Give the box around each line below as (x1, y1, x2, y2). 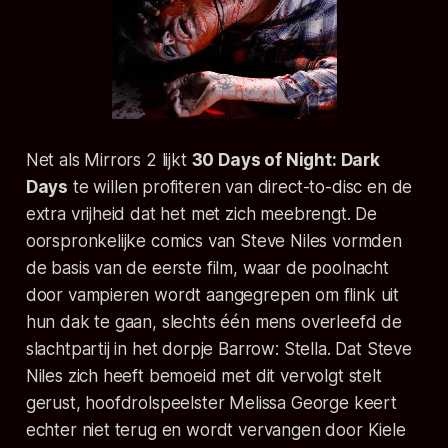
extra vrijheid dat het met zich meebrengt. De (25, 204, 378, 225)
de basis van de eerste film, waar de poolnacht (25, 258, 389, 279)
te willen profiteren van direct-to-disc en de (68, 177, 413, 198)
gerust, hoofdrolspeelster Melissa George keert (25, 393, 397, 414)
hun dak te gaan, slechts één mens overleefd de (25, 312, 402, 333)
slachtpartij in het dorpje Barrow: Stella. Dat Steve (25, 339, 412, 360)
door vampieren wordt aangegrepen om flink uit (25, 285, 400, 306)
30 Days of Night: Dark (191, 150, 380, 171)
